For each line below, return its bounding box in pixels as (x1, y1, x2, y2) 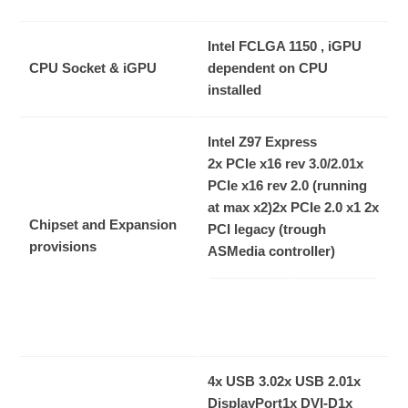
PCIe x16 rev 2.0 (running (208, 178, 367, 194)
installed (208, 82, 261, 98)
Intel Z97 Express (208, 134, 317, 150)
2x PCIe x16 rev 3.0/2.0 (208, 156, 349, 172)
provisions (29, 239, 97, 255)
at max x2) (208, 199, 272, 216)
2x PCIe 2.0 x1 (272, 199, 364, 216)
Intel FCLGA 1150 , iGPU (208, 38, 362, 55)
